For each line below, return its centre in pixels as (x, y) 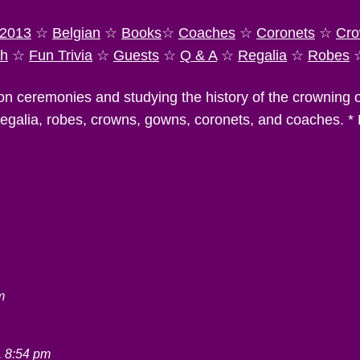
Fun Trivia (61, 55)
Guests (136, 55)
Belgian (76, 33)
